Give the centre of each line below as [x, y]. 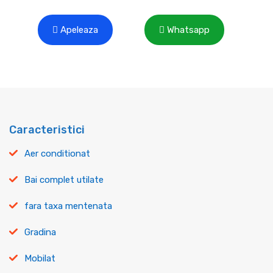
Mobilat [40, 258]
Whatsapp [188, 30]
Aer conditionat [57, 153]
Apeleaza [79, 30]
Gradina [40, 232]
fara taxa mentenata [68, 206]
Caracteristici [47, 129]
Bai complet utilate [64, 179]
